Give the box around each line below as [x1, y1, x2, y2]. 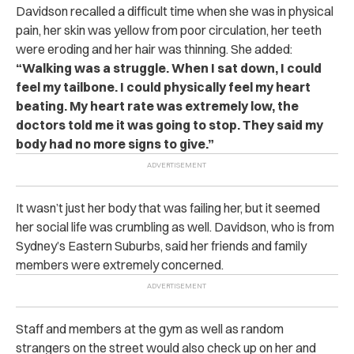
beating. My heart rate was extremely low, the [16, 98, 299, 114]
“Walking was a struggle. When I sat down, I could [16, 60, 322, 76]
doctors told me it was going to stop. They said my [16, 117, 323, 133]
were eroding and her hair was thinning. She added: [16, 41, 292, 57]
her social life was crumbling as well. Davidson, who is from [16, 219, 334, 235]
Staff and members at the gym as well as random [16, 321, 284, 337]
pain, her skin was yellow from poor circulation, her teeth [16, 22, 322, 38]
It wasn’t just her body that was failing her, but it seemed [16, 200, 320, 216]
